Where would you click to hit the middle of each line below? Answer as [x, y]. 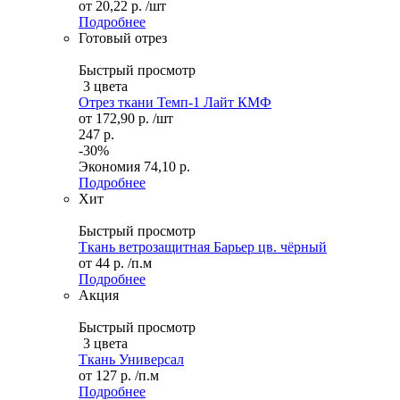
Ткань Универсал [131, 360]
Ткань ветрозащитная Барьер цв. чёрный [203, 247]
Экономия [111, 167]
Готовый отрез [123, 38]
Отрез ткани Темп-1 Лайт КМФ [175, 103]
